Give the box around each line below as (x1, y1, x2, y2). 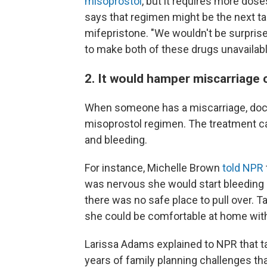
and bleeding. (85, 133, 147, 146)
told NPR (222, 162, 263, 174)
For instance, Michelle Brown (85, 162, 222, 174)
